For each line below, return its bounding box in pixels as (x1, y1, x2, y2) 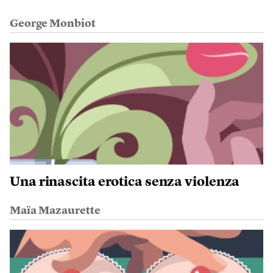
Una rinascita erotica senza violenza (10, 175, 240, 190)
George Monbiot (10, 18, 96, 30)
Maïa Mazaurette (10, 205, 101, 217)
